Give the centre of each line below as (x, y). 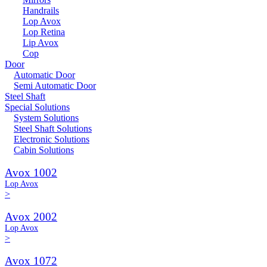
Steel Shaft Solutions (53, 128)
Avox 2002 (31, 217)
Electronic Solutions (52, 139)
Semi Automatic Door (55, 86)
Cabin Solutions (44, 150)
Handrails (41, 10)
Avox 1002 (31, 173)
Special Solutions (37, 107)
